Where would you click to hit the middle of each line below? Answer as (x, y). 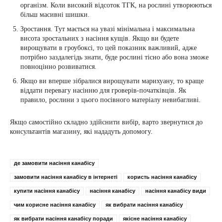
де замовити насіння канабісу (54, 163)
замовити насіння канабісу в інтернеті (66, 177)
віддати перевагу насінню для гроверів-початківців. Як (103, 90)
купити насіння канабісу (47, 191)
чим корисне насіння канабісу (55, 204)
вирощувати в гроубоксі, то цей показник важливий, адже (109, 48)
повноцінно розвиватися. (58, 66)
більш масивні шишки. (55, 14)
